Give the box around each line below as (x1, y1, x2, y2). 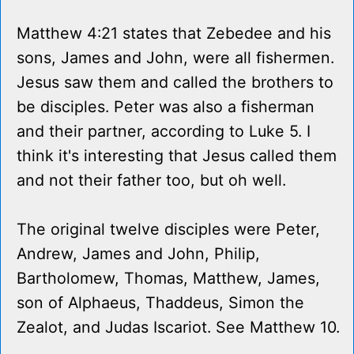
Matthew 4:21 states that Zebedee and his (17, 24, 331, 43)
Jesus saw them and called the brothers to (17, 73, 333, 92)
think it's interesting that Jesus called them (17, 146, 337, 166)
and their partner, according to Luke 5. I (17, 122, 311, 141)
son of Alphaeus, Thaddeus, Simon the (17, 293, 304, 313)
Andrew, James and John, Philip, (17, 244, 260, 264)
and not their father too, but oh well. (17, 171, 286, 190)
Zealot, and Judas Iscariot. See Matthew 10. (17, 318, 340, 337)
